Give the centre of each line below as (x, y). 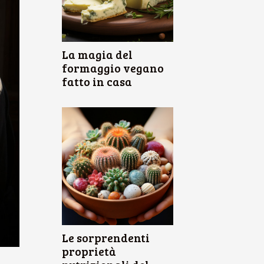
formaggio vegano (113, 68)
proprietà (89, 251)
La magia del (97, 54)
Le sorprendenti (106, 237)
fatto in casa (97, 81)
